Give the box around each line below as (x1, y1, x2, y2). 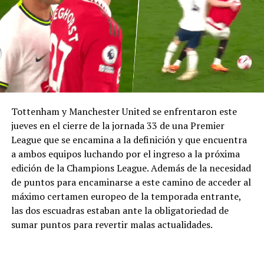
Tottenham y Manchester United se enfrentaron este (11, 105, 237, 118)
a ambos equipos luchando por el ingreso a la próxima (11, 147, 240, 161)
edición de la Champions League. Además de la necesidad (11, 161, 251, 175)
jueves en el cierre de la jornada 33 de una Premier (11, 119, 225, 133)
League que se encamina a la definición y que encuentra (11, 133, 247, 147)
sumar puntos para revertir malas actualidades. (11, 218, 213, 232)
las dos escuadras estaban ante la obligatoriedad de (11, 204, 229, 217)
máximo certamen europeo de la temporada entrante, (11, 190, 241, 203)
